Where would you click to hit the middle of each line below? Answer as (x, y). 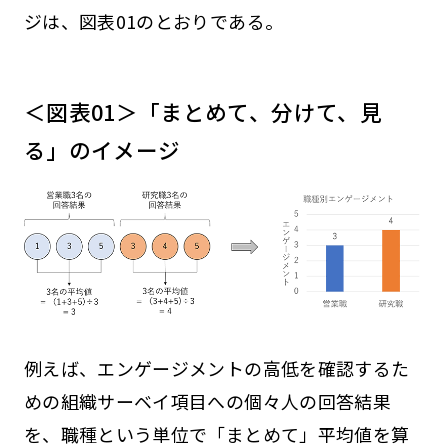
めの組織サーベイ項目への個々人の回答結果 (207, 400)
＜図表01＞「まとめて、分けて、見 (202, 111)
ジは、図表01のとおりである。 (153, 20)
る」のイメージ (102, 149)
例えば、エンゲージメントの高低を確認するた (216, 367)
